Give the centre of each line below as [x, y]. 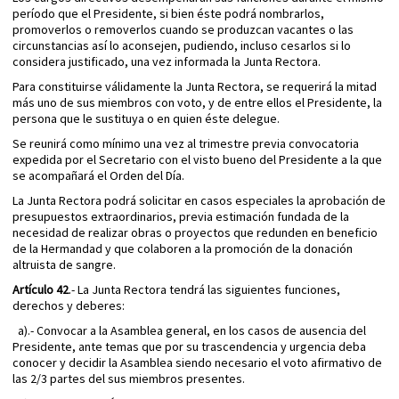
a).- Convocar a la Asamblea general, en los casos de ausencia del [189, 331]
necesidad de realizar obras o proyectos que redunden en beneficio [195, 233]
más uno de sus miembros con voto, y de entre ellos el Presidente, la [197, 103]
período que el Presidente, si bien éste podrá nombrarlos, [168, 14]
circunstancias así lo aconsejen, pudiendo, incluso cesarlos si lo [182, 46]
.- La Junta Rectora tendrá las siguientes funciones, [204, 290]
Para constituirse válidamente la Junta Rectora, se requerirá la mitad [195, 87]
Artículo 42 [41, 290]
